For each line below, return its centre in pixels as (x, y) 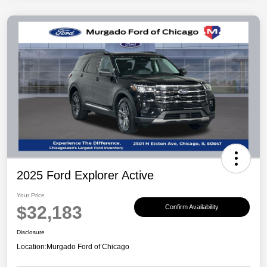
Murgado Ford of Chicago (88, 247)
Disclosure (31, 232)
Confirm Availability (192, 207)
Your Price (31, 195)
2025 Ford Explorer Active (85, 176)
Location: (32, 247)
